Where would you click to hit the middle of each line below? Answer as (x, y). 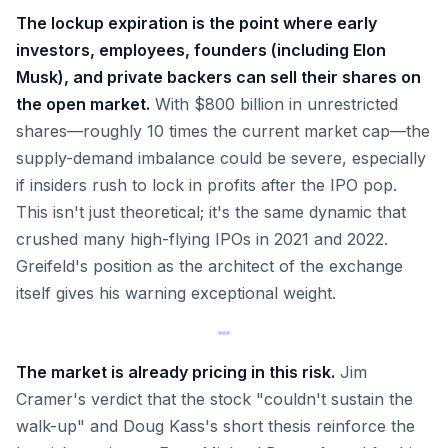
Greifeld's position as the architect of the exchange (209, 266)
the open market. (83, 104)
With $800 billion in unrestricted (274, 104)
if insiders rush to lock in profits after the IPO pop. (206, 185)
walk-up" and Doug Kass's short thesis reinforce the (215, 426)
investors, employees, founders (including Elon (201, 50)
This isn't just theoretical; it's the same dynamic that (211, 212)
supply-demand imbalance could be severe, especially (221, 158)
